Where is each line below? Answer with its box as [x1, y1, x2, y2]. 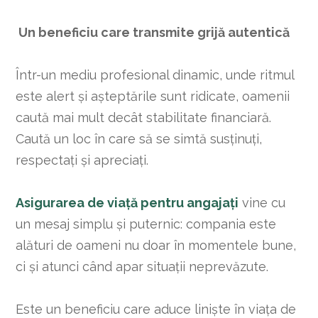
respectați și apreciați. [16, 152, 149, 168]
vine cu [238, 194, 286, 210]
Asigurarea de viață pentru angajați [16, 194, 239, 210]
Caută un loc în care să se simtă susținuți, [16, 131, 263, 146]
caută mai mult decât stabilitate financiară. [16, 109, 272, 125]
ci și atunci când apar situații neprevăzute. [16, 258, 269, 274]
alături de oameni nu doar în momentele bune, [16, 237, 297, 253]
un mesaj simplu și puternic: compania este [16, 216, 277, 231]
